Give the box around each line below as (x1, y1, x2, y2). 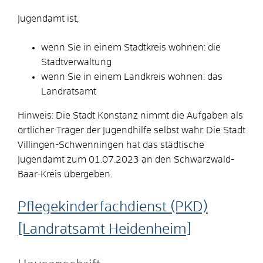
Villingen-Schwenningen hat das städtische (18, 140, 204, 150)
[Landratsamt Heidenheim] (18, 222, 191, 237)
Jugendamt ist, (18, 14, 79, 23)
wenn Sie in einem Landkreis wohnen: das (41, 72, 222, 82)
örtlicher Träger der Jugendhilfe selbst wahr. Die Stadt (18, 125, 245, 135)
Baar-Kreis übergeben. (18, 169, 112, 179)
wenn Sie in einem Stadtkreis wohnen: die (41, 42, 221, 52)
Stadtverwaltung (41, 57, 112, 67)
